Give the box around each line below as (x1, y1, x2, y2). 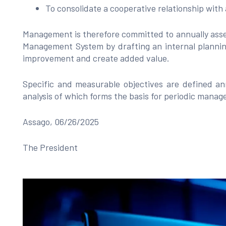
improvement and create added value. (23, 52, 169, 64)
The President (23, 142, 78, 153)
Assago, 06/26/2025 (23, 116, 99, 127)
